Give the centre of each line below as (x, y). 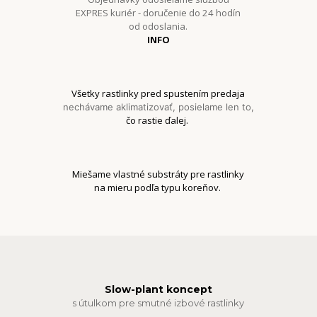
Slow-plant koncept (158, 289)
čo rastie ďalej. (158, 120)
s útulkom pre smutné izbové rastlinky (158, 303)
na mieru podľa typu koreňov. (158, 187)
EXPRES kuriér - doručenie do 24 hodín (158, 12)
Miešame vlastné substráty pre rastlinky (158, 174)
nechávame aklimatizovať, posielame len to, (158, 106)
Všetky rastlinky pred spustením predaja (158, 93)
